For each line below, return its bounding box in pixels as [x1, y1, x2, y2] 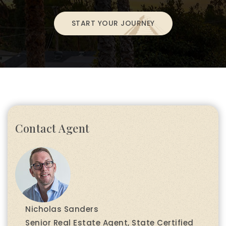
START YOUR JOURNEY [71, 18, 155, 28]
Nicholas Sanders [25, 204, 98, 214]
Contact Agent [15, 120, 90, 136]
